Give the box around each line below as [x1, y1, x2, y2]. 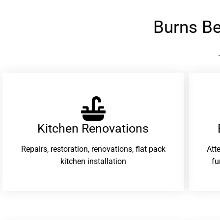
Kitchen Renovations [37, 121, 149, 136]
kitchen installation [60, 157, 126, 166]
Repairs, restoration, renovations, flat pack [21, 144, 165, 154]
